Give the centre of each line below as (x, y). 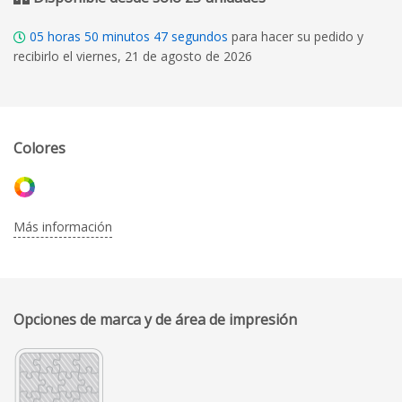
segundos (200, 36)
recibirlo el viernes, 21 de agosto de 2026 (133, 56)
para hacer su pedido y (297, 36)
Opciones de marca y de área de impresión (155, 319)
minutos (126, 36)
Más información (63, 226)
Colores (39, 148)
